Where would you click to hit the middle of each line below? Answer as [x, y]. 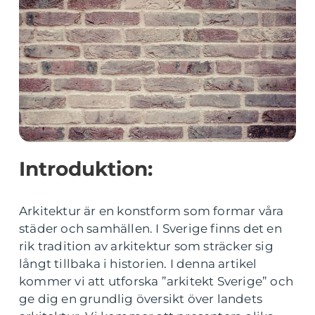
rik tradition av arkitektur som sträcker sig [146, 246]
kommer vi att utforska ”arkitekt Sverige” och [156, 281]
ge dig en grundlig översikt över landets [141, 299]
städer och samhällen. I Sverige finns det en [150, 229]
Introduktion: [86, 169]
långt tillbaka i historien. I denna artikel [138, 264]
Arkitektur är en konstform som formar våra [152, 211]
